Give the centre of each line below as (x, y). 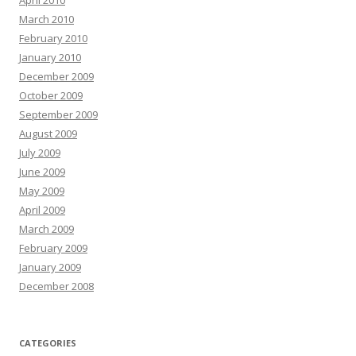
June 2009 (42, 172)
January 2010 (50, 57)
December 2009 (56, 76)
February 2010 (53, 38)
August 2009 (48, 133)
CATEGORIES (48, 343)
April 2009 (42, 210)
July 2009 (40, 153)
